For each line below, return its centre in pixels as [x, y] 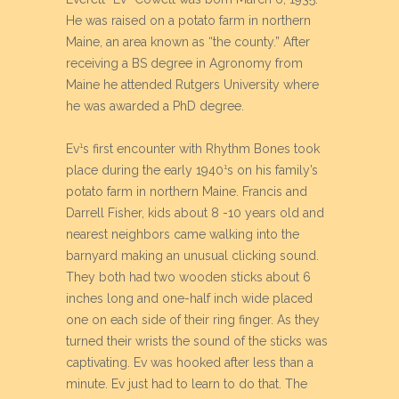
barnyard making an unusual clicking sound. [192, 256]
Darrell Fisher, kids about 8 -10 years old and [195, 213]
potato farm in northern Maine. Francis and [187, 191]
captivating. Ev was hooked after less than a [190, 362]
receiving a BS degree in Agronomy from [184, 63]
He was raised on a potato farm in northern [188, 20]
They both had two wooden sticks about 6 [188, 277]
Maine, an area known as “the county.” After [188, 42]
